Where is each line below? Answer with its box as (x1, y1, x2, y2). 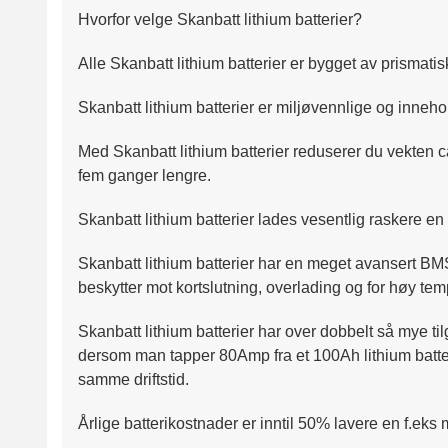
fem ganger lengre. (78, 167, 211, 185)
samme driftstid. (78, 371, 189, 389)
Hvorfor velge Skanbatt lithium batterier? (78, 11, 362, 29)
